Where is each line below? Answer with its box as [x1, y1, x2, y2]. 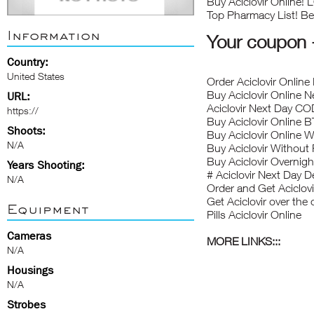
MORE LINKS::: [207, 235, 280, 247]
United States [7, 70, 64, 82]
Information [7, 27, 100, 43]
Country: [7, 55, 48, 69]
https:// [7, 104, 39, 116]
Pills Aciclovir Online [207, 208, 301, 221]
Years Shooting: [7, 158, 85, 172]
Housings [7, 264, 53, 277]
